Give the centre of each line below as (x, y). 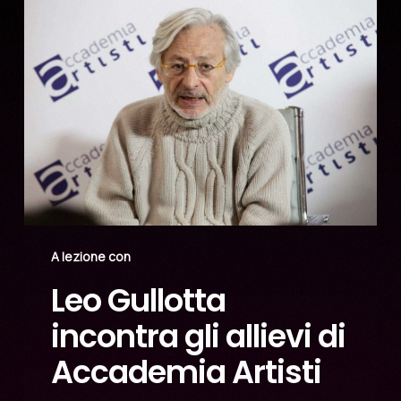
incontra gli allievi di (198, 337)
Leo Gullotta (138, 301)
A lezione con (90, 257)
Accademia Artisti (186, 372)
